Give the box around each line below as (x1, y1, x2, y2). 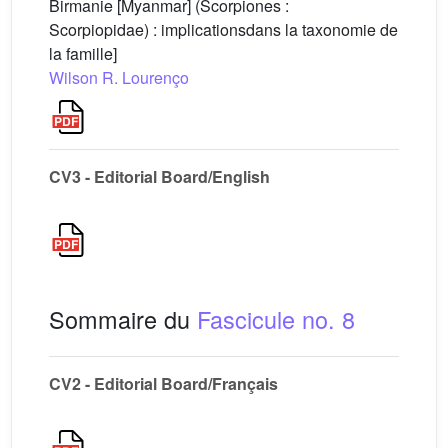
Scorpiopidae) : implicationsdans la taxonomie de (49, 18, 398, 41)
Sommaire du (49, 302, 197, 336)
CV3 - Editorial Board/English (49, 165, 270, 188)
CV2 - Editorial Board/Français (49, 372, 278, 395)
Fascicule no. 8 (197, 302, 355, 336)
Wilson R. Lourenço (49, 66, 189, 89)
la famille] (49, 42, 117, 65)
